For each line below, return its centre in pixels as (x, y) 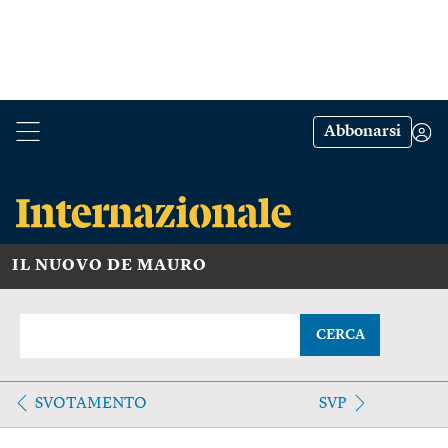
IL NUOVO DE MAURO (109, 265)
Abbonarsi (362, 132)
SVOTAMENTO (91, 403)
